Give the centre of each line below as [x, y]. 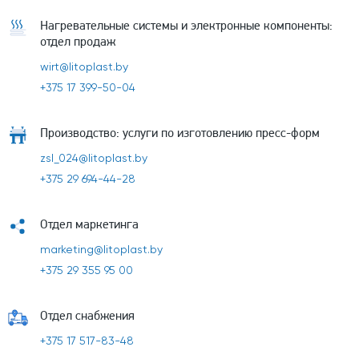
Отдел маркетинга [89, 224]
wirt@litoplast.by [84, 68]
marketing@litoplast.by [101, 250]
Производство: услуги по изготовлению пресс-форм [180, 133]
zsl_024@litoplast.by [94, 159]
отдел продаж [78, 42]
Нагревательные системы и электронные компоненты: [186, 26]
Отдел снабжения [87, 316]
